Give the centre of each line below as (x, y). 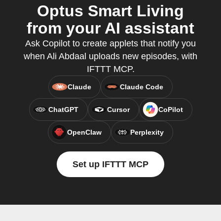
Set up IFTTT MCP (110, 164)
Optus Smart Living (110, 11)
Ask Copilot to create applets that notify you (110, 43)
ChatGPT (63, 110)
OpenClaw (84, 132)
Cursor (118, 110)
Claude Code (142, 87)
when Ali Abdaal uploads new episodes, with (110, 56)
